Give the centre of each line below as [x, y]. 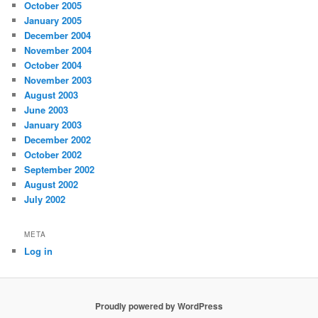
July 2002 [45, 199]
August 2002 [51, 185]
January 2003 [53, 125]
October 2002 [53, 155]
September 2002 [60, 170]
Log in [39, 251]
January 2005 [53, 21]
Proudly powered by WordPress [159, 306]
